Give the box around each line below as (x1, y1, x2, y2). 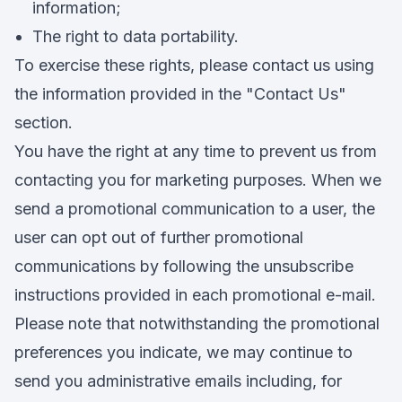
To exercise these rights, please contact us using (14, 56, 374, 74)
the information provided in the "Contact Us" (14, 84, 346, 103)
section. (14, 113, 73, 132)
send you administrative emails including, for (14, 371, 342, 390)
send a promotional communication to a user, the (14, 199, 375, 218)
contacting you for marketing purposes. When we (14, 170, 381, 189)
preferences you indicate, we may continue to (14, 343, 353, 362)
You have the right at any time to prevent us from (14, 142, 377, 161)
